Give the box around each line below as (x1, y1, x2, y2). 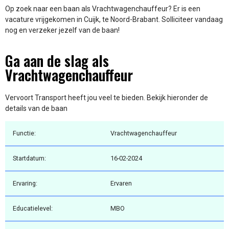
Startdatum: (13, 154, 46, 163)
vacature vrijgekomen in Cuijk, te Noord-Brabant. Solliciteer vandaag (5, 15, 223, 24)
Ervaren (110, 179, 132, 188)
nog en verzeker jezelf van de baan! (5, 26, 120, 35)
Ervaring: (13, 179, 37, 188)
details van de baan (5, 104, 67, 112)
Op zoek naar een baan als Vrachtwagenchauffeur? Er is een (5, 5, 200, 13)
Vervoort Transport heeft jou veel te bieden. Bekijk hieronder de (5, 93, 208, 102)
